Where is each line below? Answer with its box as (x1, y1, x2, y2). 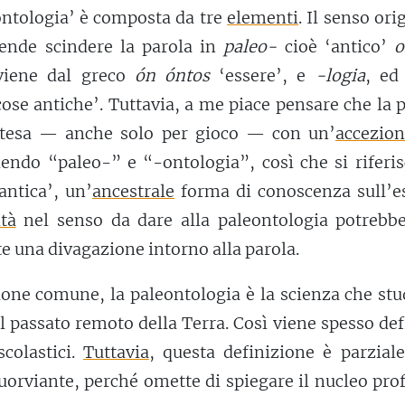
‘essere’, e (210, 64, 316, 86)
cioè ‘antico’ (277, 35, 394, 57)
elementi (227, 6, 299, 28)
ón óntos (134, 64, 210, 86)
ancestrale (92, 180, 174, 202)
